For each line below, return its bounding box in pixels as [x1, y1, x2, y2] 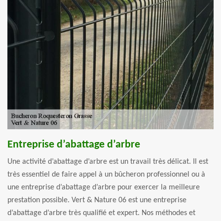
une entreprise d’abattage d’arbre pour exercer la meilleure [7, 183, 200, 191]
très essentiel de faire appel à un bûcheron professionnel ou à [7, 170, 205, 179]
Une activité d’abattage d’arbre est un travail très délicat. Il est [7, 157, 208, 166]
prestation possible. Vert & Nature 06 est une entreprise [7, 196, 186, 204]
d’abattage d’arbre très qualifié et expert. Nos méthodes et [7, 209, 195, 217]
